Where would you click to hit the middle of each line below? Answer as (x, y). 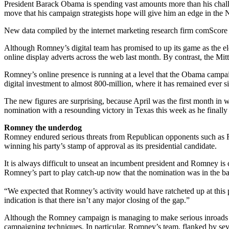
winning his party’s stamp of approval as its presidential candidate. (110, 146)
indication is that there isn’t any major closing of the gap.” (98, 200)
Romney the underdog (43, 128)
